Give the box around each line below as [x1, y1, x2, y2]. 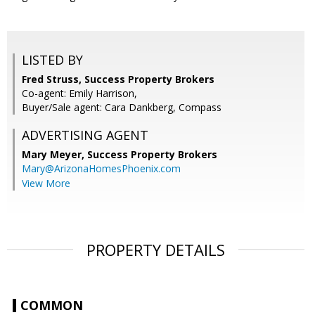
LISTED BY [22, 51, 83, 69]
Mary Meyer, [22, 148, 87, 162]
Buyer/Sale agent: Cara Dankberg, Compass [22, 101, 221, 115]
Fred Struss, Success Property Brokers [22, 72, 214, 86]
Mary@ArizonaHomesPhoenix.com [22, 162, 181, 176]
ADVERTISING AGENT [22, 127, 148, 144]
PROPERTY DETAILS [86, 239, 225, 261]
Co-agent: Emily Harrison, [22, 86, 137, 101]
